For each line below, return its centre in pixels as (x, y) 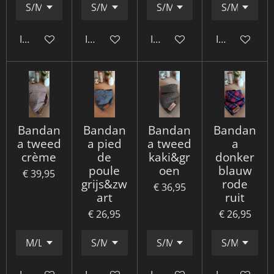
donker (235, 157)
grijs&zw (105, 184)
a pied (104, 143)
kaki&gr (170, 157)
